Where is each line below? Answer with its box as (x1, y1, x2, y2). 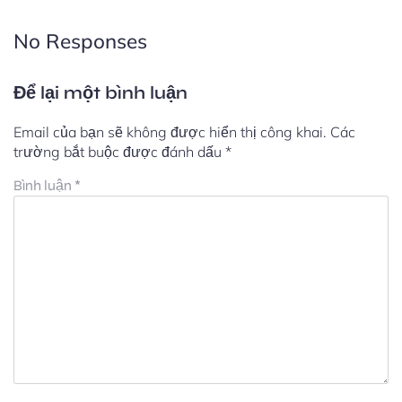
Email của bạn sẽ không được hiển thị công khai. (13, 122, 327, 141)
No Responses (13, 27, 147, 54)
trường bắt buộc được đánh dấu (13, 142, 225, 161)
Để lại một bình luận (13, 81, 188, 104)
